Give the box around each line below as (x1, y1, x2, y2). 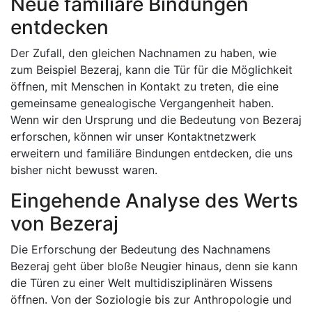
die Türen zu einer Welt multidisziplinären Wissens (10, 276, 272, 290)
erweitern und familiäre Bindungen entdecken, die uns (10, 146, 292, 160)
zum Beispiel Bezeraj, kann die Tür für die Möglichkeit (10, 63, 292, 77)
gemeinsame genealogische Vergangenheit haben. (10, 96, 274, 110)
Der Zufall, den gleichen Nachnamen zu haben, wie (10, 46, 276, 60)
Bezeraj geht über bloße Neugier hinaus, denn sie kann (10, 259, 297, 273)
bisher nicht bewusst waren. (10, 163, 157, 177)
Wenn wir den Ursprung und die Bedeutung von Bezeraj (10, 113, 302, 127)
